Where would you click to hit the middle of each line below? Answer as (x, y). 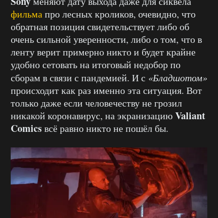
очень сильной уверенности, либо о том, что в (106, 39)
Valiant (190, 115)
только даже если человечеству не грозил (96, 103)
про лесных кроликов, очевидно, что (119, 14)
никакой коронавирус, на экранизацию (93, 115)
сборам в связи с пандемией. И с (79, 77)
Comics (26, 128)
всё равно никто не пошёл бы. (105, 128)
